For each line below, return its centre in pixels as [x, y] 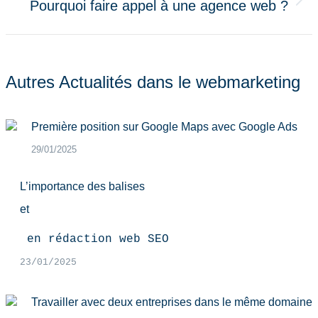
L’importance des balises [82, 186]
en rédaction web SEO [98, 239]
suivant [176, 29]
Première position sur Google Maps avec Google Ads [164, 127]
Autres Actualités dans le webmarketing [153, 82]
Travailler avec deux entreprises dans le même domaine [172, 302]
